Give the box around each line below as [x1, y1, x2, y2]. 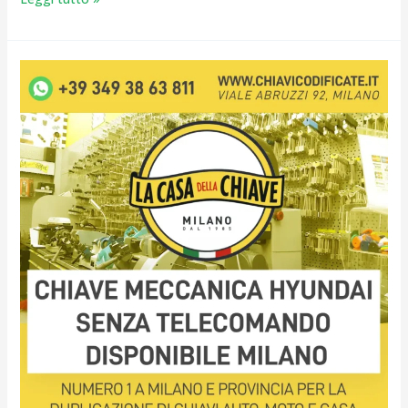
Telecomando [18, 157, 101, 175]
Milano [18, 204, 59, 222]
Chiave [18, 62, 58, 80]
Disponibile [18, 180, 84, 199]
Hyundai [18, 109, 66, 127]
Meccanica [18, 86, 82, 104]
